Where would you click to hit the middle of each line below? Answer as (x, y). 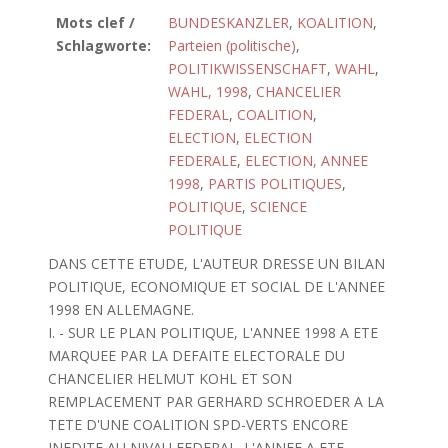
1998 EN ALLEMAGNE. (120, 309)
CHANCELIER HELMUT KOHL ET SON (169, 378)
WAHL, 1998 (208, 91)
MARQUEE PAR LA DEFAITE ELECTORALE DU (196, 355)
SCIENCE (278, 206)
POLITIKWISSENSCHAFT (247, 68)
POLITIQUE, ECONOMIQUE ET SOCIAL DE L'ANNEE (216, 286)
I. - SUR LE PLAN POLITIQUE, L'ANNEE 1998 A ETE (212, 332)
